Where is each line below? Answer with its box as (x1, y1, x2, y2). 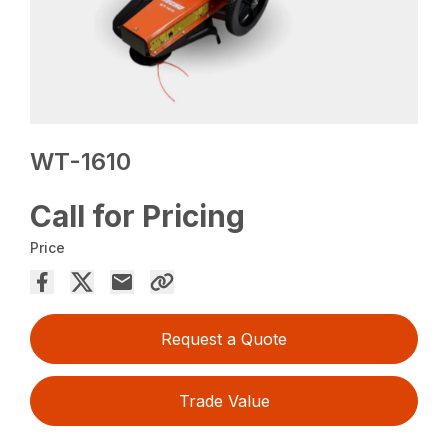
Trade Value (178, 391, 270, 412)
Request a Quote (161, 329, 287, 350)
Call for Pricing (30, 198, 246, 235)
